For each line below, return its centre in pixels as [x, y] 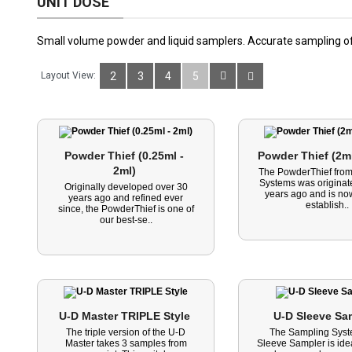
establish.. [327, 205]
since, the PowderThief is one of [126, 209]
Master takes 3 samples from [126, 343]
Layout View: [69, 75]
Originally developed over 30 [126, 187]
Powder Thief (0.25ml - [125, 156]
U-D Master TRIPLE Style [126, 316]
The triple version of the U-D [126, 332]
